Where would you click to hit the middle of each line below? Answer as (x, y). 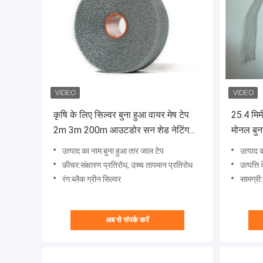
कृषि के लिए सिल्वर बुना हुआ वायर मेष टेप (121, 115)
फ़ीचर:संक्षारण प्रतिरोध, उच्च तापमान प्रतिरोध (127, 165)
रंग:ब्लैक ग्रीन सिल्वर (92, 179)
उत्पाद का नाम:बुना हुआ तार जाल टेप (113, 151)
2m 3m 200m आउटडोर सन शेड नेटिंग (121, 130)
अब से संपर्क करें (127, 220)
